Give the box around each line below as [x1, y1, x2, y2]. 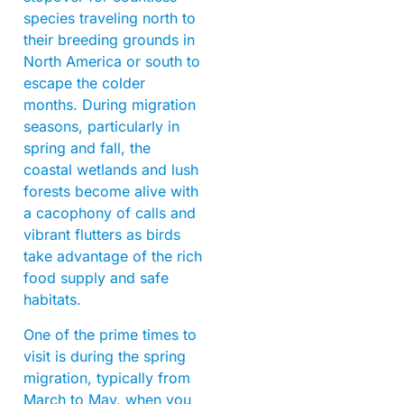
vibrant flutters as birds [23, 225, 180, 244]
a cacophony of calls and [23, 204, 196, 223]
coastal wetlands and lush [23, 161, 198, 179]
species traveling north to [23, 9, 196, 28]
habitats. [23, 290, 81, 309]
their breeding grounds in [23, 31, 195, 50]
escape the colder [23, 74, 145, 93]
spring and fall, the [23, 139, 151, 158]
